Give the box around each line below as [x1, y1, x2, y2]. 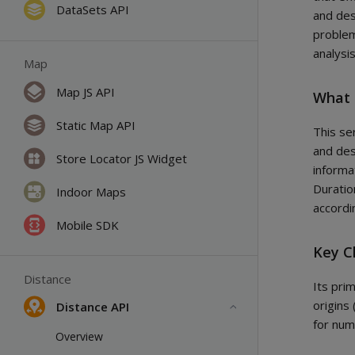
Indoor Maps [56, 183, 126, 200]
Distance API [56, 299, 129, 315]
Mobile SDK [56, 216, 119, 233]
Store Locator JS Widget [56, 150, 187, 166]
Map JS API [56, 83, 115, 100]
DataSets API [56, 2, 129, 17]
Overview [55, 328, 103, 344]
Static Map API [56, 116, 136, 133]
